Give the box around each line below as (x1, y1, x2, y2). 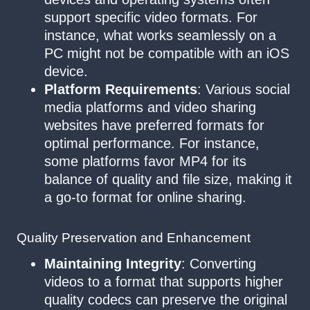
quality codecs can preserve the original (44, 292, 287, 308)
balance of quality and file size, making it (44, 172, 292, 188)
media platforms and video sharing (44, 100, 256, 116)
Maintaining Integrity (44, 256, 181, 272)
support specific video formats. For (44, 10, 257, 26)
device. (44, 64, 88, 80)
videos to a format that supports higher (44, 274, 283, 290)
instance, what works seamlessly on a (44, 28, 276, 44)
